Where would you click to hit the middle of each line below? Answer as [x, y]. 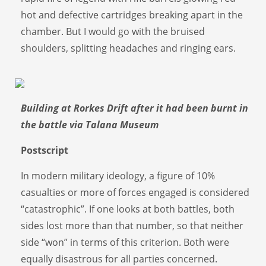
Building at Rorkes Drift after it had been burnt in [134, 108]
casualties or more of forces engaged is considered [135, 192]
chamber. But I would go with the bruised [113, 31]
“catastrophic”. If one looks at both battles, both [128, 209]
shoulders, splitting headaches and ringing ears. [128, 48]
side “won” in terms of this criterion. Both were [125, 242]
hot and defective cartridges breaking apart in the [132, 15]
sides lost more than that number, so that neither [132, 225]
